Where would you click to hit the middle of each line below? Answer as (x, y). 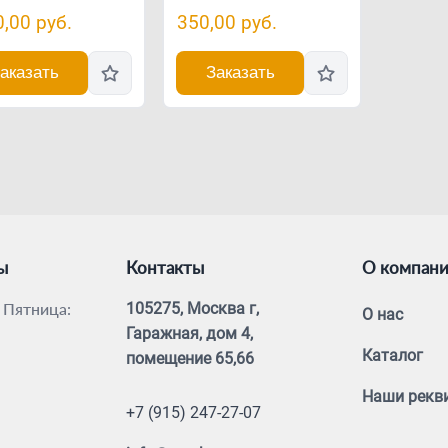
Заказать (240, 72)
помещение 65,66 (190, 358)
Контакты (165, 267)
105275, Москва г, (192, 308)
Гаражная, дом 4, (189, 333)
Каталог (392, 355)
